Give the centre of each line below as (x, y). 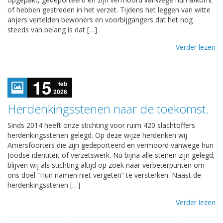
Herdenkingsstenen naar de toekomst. (108, 109)
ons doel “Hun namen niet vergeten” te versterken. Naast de (104, 175)
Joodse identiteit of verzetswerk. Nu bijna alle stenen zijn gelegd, (111, 155)
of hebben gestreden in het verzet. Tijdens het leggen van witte (109, 9)
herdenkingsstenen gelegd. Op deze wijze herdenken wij (97, 135)
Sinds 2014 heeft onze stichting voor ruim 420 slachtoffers (101, 125)
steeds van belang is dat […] (52, 29)
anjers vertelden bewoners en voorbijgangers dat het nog (100, 19)
